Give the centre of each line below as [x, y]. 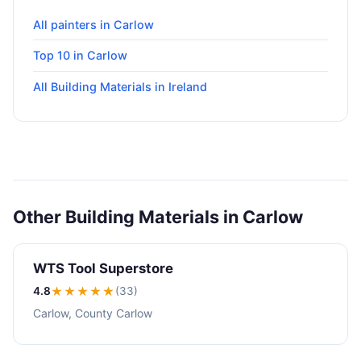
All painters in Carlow [93, 24]
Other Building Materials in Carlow [158, 217]
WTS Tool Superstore [103, 269]
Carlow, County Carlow [93, 313]
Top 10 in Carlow [80, 56]
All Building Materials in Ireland [120, 87]
